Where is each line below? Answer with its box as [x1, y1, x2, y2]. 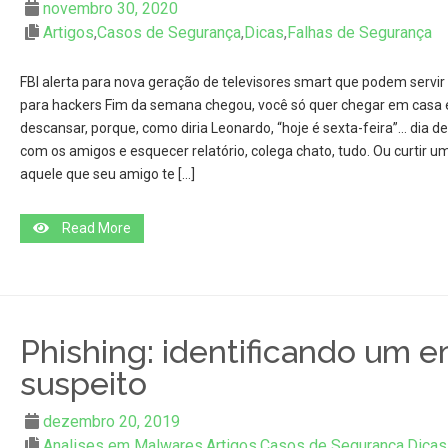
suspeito [19, 365, 147, 402]
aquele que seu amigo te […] [19, 166, 195, 182]
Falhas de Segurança [286, 23, 432, 42]
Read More [61, 220, 131, 236]
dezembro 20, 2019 [42, 412, 180, 431]
